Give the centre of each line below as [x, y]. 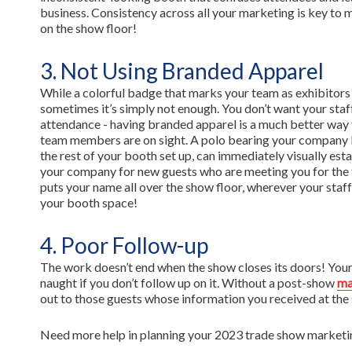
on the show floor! [89, 28]
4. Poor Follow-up [126, 245]
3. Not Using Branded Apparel [183, 71]
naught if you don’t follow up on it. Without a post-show [188, 282]
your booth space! [90, 202]
